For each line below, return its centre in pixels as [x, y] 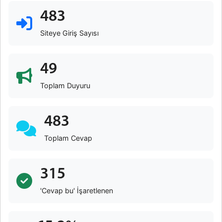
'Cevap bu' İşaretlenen [77, 191]
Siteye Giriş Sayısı [69, 33]
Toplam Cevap [68, 138]
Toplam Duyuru [65, 85]
